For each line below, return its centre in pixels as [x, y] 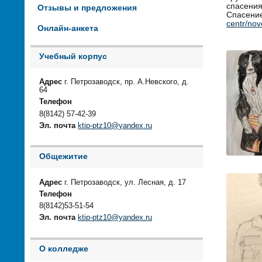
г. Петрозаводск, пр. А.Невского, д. [125, 82]
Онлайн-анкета [68, 28]
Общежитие [63, 157]
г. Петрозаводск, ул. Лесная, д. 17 [124, 182]
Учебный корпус [73, 56]
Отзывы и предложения [87, 8]
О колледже [64, 249]
